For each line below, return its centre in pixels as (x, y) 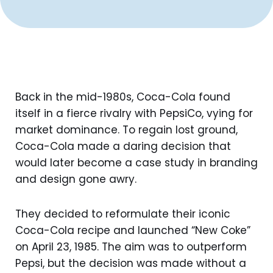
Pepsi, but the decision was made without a (131, 263)
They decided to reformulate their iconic (123, 214)
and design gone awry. (76, 179)
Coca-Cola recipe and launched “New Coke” (133, 230)
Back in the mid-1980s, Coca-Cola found (123, 97)
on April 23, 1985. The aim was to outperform (131, 246)
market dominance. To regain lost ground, (126, 129)
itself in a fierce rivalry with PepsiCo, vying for (134, 113)
